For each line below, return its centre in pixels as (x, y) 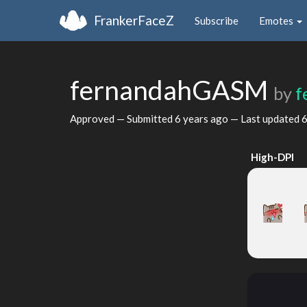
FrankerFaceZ (134, 20)
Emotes (277, 20)
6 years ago (201, 118)
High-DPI (273, 157)
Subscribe (217, 20)
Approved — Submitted (122, 118)
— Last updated (265, 118)
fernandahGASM (172, 90)
